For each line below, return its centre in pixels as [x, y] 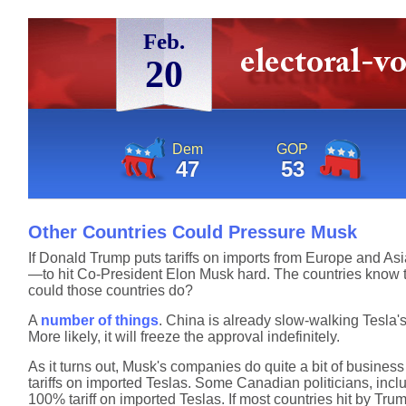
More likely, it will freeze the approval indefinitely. [184, 337]
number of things [100, 320]
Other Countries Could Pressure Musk [193, 232]
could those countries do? [111, 290]
